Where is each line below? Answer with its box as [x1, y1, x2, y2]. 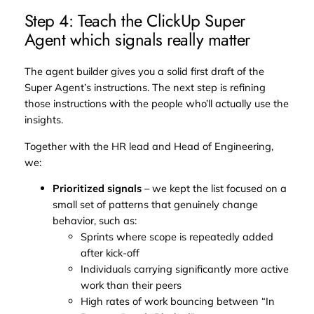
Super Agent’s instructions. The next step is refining [24, 81, 266, 95]
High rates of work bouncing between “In [80, 294, 275, 308]
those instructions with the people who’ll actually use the [24, 97, 289, 111]
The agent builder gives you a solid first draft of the [24, 64, 264, 78]
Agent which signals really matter [24, 27, 250, 53]
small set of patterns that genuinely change [52, 198, 258, 212]
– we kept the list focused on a [141, 182, 287, 196]
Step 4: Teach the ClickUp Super [24, 8, 245, 34]
